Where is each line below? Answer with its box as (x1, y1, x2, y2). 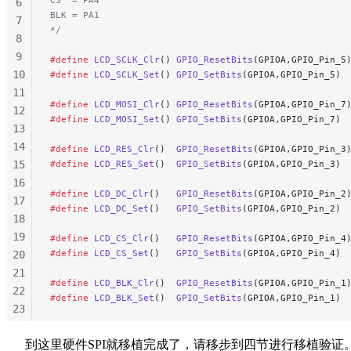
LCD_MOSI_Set (89, 114, 160, 125)
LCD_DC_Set (89, 203, 149, 214)
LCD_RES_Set (89, 158, 154, 169)
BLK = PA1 (50, 9, 100, 20)
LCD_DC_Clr (89, 188, 149, 199)
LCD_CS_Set (89, 248, 149, 259)
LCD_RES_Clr (89, 143, 154, 154)
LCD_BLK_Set (89, 292, 154, 303)
